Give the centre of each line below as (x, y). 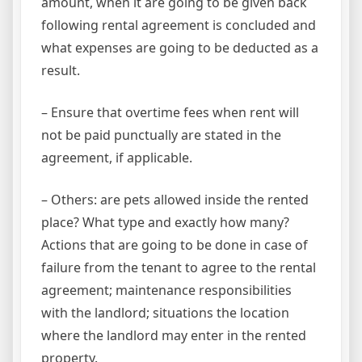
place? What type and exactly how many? (165, 223)
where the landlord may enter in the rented (174, 336)
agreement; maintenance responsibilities (166, 290)
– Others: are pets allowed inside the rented (175, 200)
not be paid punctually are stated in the (161, 135)
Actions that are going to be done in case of (175, 245)
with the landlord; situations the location (165, 313)
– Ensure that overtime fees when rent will (170, 113)
